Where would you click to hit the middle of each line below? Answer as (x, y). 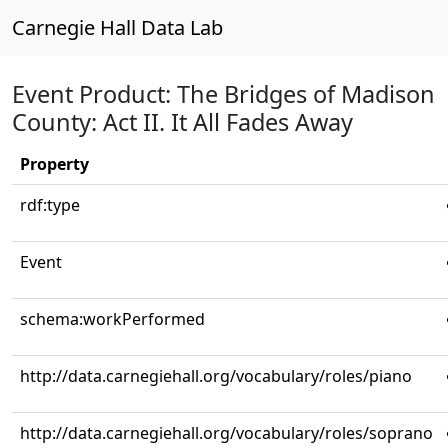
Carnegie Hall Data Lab (117, 27)
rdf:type (50, 205)
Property (54, 164)
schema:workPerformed (112, 319)
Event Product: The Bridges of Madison (223, 94)
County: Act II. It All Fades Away (182, 122)
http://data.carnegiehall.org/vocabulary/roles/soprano (226, 433)
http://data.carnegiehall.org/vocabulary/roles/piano (216, 376)
